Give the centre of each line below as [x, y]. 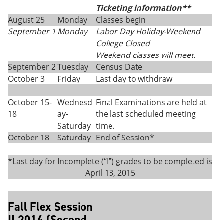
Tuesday [73, 67]
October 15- [30, 102]
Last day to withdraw [134, 79]
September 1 [32, 31]
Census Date [119, 67]
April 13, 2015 [110, 173]
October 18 [28, 137]
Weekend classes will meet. [146, 55]
